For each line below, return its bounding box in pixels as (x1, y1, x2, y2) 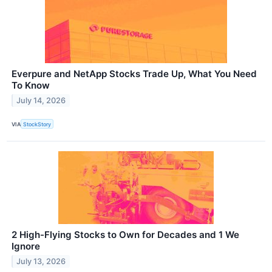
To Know (12, 80, 50, 92)
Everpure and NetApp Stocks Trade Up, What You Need (12, 68, 257, 80)
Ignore (12, 240, 40, 253)
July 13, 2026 (16, 257, 66, 267)
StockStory (23, 120, 52, 127)
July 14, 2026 (16, 95, 66, 105)
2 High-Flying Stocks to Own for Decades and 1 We (12, 229, 239, 241)
